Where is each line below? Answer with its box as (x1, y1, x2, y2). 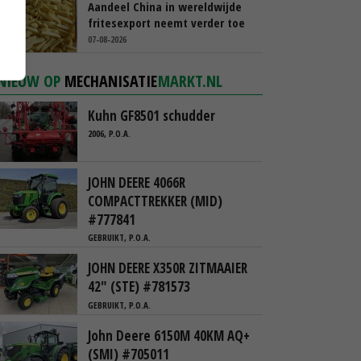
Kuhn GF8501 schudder (88, 106, 215, 125)
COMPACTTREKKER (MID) (88, 192, 222, 210)
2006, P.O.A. (88, 127, 131, 140)
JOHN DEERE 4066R (88, 173, 185, 192)
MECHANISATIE (64, 70, 157, 92)
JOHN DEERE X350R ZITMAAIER (88, 259, 247, 278)
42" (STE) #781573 (88, 277, 190, 297)
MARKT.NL (158, 70, 222, 92)
